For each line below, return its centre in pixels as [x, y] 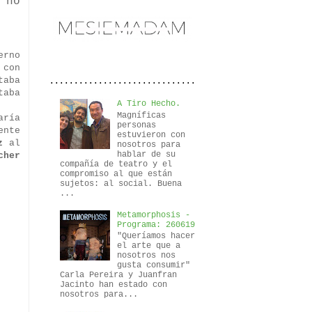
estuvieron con [151, 135]
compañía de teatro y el [116, 164]
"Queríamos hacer [156, 236]
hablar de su [146, 154]
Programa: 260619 [156, 225]
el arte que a [148, 246]
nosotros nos [146, 256]
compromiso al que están [116, 174]
